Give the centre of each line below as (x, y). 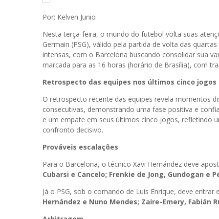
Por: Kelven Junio (69, 17)
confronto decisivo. (73, 130)
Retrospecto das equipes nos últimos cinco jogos (130, 82)
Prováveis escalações (80, 147)
